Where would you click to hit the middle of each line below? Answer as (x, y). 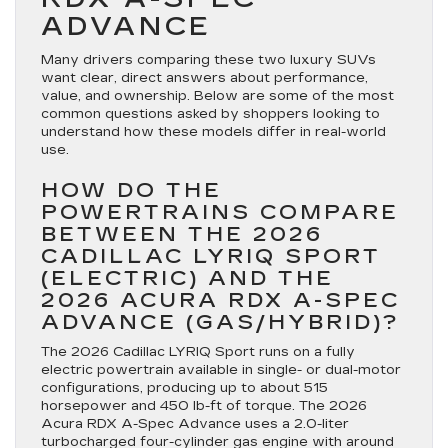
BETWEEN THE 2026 (182, 233)
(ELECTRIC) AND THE (187, 277)
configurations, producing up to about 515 (184, 387)
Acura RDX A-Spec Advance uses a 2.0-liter (195, 423)
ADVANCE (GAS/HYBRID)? (220, 321)
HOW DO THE (131, 189)
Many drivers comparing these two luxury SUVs (208, 59)
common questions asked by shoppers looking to (210, 113)
